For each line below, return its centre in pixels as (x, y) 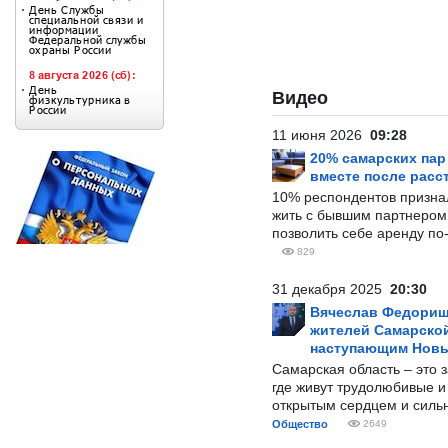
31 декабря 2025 (331, 289)
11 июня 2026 (321, 135)
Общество (300, 424)
